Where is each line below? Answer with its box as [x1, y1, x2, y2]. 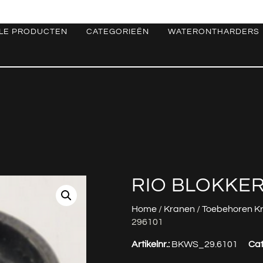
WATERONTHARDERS [167, 28, 259, 36]
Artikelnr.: [131, 240, 171, 249]
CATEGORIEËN [86, 28, 149, 36]
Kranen [164, 204, 195, 214]
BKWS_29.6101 [171, 240, 238, 249]
